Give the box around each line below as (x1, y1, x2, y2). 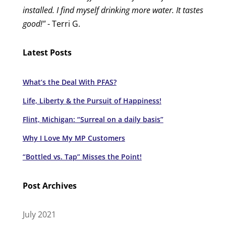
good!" (22, 18, 45, 30)
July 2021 (22, 209, 56, 220)
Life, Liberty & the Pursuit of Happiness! (22, 96, 161, 106)
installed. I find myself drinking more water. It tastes (22, 5, 203, 16)
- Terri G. (45, 18, 80, 30)
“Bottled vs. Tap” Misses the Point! (22, 152, 142, 162)
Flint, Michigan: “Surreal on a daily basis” (22, 115, 163, 125)
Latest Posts (22, 47, 72, 59)
